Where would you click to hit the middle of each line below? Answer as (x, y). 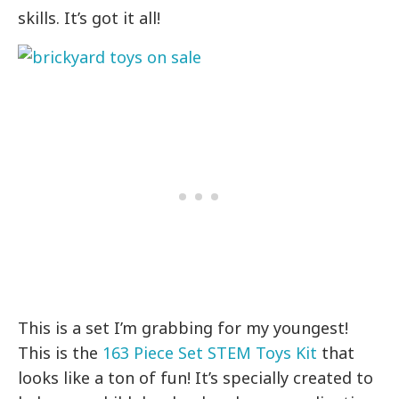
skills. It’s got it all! (90, 18)
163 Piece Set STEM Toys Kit (210, 353)
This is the (61, 353)
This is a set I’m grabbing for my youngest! (183, 328)
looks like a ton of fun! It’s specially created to (196, 378)
